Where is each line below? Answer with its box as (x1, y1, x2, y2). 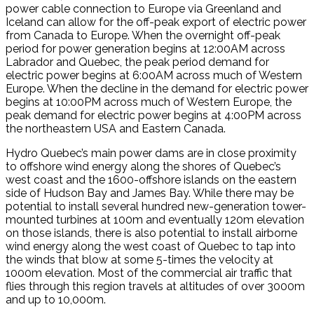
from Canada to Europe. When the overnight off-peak (6, 29, 280, 43)
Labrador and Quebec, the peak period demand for (6, 55, 269, 69)
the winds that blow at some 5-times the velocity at (6, 253, 273, 267)
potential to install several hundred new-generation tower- (6, 200, 306, 214)
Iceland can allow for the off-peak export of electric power (6, 15, 306, 29)
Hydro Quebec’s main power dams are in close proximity (6, 146, 296, 161)
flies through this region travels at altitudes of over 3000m (6, 280, 305, 294)
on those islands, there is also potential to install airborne (6, 226, 297, 240)
